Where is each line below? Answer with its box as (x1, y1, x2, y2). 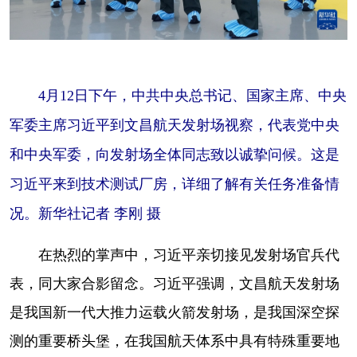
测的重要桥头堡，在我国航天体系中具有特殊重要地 (10, 332, 339, 347)
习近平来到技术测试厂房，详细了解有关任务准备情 (10, 175, 339, 192)
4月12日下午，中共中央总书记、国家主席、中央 (10, 87, 347, 104)
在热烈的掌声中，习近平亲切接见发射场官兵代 (10, 246, 339, 261)
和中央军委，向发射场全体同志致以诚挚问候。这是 (10, 146, 339, 163)
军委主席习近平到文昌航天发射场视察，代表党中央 (10, 116, 339, 133)
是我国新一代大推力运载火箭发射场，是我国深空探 (10, 304, 339, 319)
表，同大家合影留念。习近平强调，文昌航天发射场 (10, 275, 339, 290)
